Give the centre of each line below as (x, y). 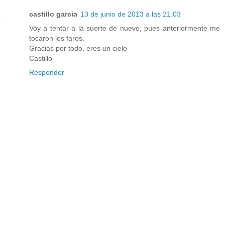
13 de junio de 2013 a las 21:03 (131, 14)
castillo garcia (53, 14)
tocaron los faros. (57, 38)
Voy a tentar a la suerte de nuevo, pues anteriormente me (125, 28)
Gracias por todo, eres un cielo (78, 48)
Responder (47, 73)
